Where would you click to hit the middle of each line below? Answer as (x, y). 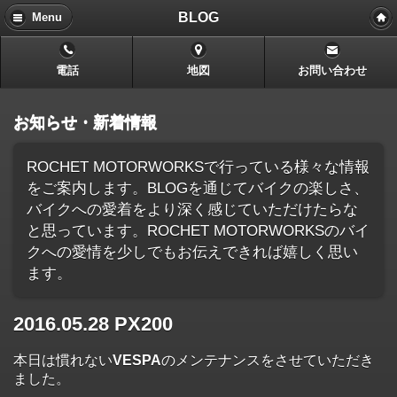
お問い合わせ (333, 71)
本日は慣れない (63, 361)
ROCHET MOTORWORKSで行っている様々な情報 (198, 166)
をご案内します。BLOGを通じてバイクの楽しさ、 (198, 187)
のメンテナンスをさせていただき (268, 361)
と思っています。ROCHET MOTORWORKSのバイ (198, 230)
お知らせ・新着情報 (85, 122)
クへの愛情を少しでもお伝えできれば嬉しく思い (192, 251)
